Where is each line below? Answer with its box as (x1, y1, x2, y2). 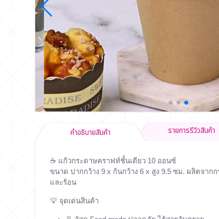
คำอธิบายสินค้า (70, 127, 110, 138)
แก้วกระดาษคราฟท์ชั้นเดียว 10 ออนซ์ (58, 156, 176, 165)
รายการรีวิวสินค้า (168, 125, 215, 136)
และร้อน (50, 177, 76, 186)
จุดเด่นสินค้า (59, 196, 99, 205)
